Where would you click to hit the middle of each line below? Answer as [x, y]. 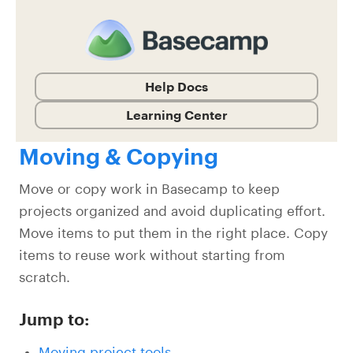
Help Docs [176, 86]
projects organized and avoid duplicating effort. [172, 211]
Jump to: [54, 319]
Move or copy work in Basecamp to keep [149, 189]
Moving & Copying [119, 156]
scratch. [45, 277]
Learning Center [176, 115]
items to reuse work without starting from [152, 255]
